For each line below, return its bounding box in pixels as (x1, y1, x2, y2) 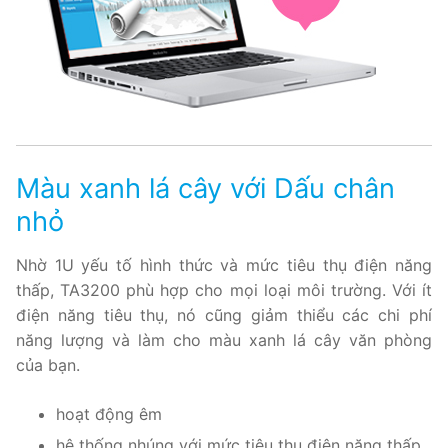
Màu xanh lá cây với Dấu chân (16, 172, 395, 206)
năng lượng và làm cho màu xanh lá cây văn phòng (16, 329, 432, 350)
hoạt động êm (56, 403, 162, 424)
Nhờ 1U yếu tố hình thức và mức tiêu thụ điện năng (16, 254, 432, 275)
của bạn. (16, 354, 80, 375)
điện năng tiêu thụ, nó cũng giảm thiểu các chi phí (16, 304, 432, 325)
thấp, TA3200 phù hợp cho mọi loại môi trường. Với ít (16, 279, 432, 300)
